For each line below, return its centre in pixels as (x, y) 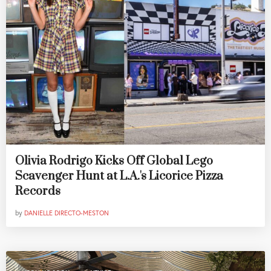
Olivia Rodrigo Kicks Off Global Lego (114, 162)
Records (38, 192)
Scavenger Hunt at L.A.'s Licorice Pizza (119, 177)
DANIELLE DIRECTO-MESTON (67, 213)
